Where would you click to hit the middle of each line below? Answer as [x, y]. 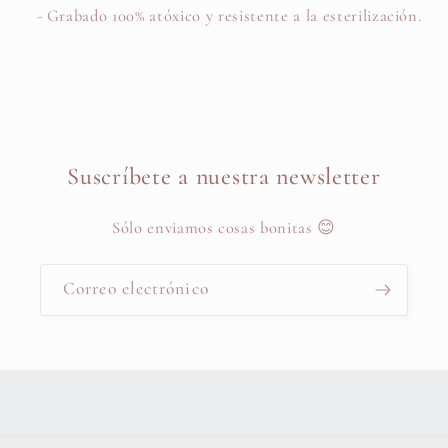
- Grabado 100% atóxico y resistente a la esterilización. [229, 16]
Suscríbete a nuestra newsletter [224, 177]
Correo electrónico [136, 289]
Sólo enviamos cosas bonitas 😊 [224, 228]
